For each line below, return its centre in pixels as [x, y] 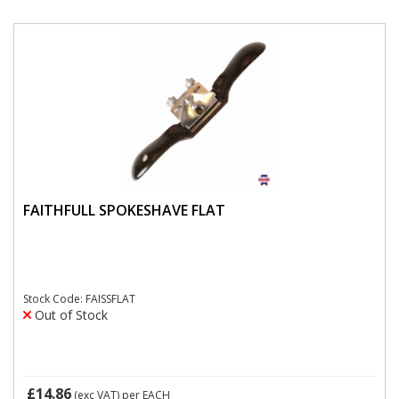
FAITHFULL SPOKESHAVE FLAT [124, 210]
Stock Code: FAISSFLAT [79, 299]
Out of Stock [69, 315]
